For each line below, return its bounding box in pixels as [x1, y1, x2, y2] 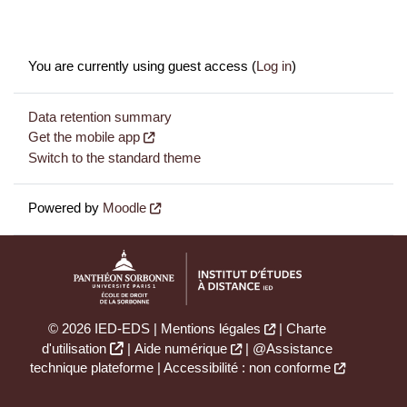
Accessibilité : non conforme [163, 361, 331, 375]
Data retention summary [28, 109, 172, 124]
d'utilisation [42, 342, 106, 356]
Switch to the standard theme [28, 150, 201, 165]
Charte [286, 322, 326, 336]
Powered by [28, 201, 103, 216]
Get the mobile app [28, 130, 140, 145]
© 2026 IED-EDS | [48, 322, 161, 336]
